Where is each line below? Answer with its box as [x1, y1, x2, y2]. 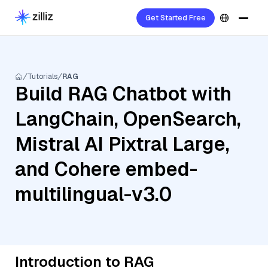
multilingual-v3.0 [15, 182, 172, 206]
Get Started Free [145, 13, 206, 23]
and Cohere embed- [15, 157, 197, 181]
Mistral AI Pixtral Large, [15, 132, 230, 156]
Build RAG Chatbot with [15, 81, 232, 106]
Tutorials [28, 72, 57, 81]
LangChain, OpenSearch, [15, 106, 241, 131]
